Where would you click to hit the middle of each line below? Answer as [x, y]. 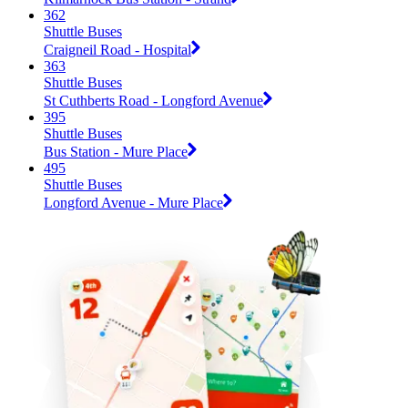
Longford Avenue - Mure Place [133, 202]
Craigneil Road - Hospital [117, 49]
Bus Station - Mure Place [116, 151]
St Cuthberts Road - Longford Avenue [153, 100]
